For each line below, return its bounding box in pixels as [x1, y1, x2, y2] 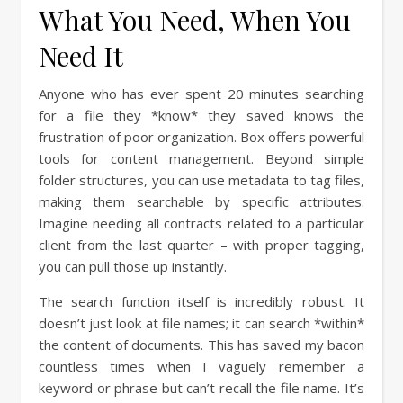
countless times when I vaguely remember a [39, 357, 364, 376]
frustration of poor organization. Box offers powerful [39, 128, 364, 147]
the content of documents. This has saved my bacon [39, 336, 364, 354]
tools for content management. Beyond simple [39, 149, 364, 168]
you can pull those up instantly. [39, 257, 227, 276]
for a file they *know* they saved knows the [39, 106, 364, 125]
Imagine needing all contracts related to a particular [39, 214, 364, 233]
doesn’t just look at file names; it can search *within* [39, 314, 364, 333]
